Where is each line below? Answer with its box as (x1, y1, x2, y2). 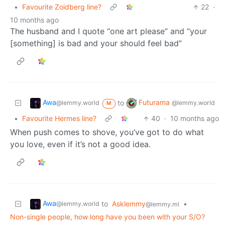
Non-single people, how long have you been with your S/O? (10, 212, 205, 221)
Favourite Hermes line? (22, 114, 96, 123)
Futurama (138, 98, 172, 107)
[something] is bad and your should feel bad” (10, 38, 182, 49)
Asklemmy (112, 199, 146, 208)
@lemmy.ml (146, 200, 179, 208)
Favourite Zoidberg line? (22, 3, 101, 12)
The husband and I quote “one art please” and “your (10, 26, 207, 37)
